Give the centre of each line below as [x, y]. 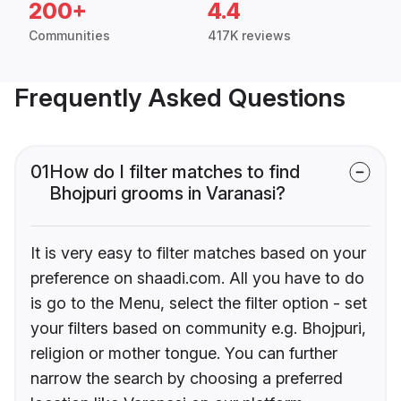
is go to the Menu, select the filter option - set [199, 303]
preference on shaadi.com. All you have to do [197, 278]
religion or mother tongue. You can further [184, 354]
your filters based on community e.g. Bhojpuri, [198, 328]
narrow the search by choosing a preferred [187, 379]
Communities [69, 36]
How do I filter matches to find [175, 172]
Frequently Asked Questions [180, 98]
